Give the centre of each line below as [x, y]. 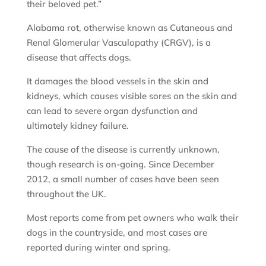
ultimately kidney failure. [77, 125]
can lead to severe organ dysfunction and [112, 110]
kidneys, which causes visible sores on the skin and [132, 96]
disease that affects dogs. [79, 57]
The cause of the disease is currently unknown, [123, 149]
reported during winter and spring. [98, 247]
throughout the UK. [67, 194]
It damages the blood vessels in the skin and [117, 81]
